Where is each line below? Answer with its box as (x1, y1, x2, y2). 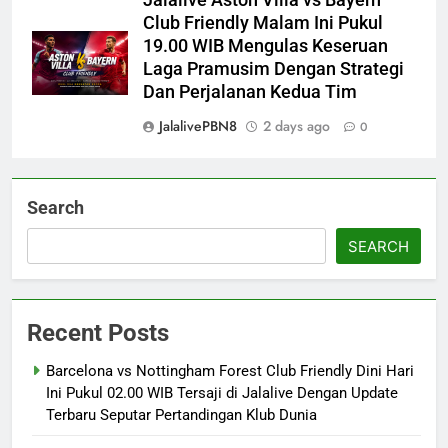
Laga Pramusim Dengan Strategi (143, 58, 404, 79)
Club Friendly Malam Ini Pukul (143, 12, 383, 33)
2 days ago (263, 115, 330, 136)
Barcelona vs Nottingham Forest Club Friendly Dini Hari (46, 361, 414, 380)
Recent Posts (27, 318, 169, 347)
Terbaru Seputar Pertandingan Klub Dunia (46, 405, 317, 424)
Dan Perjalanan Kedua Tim (143, 81, 357, 102)
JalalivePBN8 (159, 115, 237, 136)
